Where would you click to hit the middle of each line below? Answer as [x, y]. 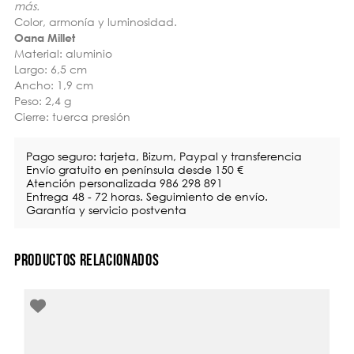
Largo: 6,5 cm [51, 69]
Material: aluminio [63, 53]
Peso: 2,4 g [43, 101]
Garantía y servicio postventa [106, 210]
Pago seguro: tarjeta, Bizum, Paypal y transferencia [164, 156]
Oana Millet [46, 38]
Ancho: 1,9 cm [54, 85]
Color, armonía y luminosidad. [97, 22]
